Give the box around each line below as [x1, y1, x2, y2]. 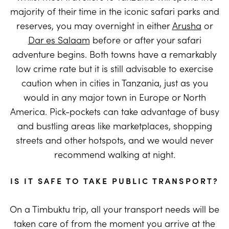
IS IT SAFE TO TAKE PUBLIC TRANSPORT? [10, 175, 219, 187]
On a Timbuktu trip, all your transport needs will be [10, 202, 219, 216]
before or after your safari [89, 33, 201, 47]
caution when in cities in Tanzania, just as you [21, 76, 208, 89]
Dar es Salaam [28, 33, 90, 47]
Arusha [172, 19, 201, 32]
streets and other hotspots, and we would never [15, 133, 214, 147]
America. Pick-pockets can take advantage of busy [10, 105, 219, 118]
